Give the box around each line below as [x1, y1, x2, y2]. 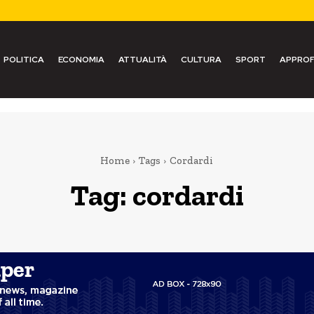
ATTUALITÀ [118, 54, 167, 65]
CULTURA [180, 54, 221, 65]
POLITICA [3, 54, 44, 65]
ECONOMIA [57, 54, 104, 65]
